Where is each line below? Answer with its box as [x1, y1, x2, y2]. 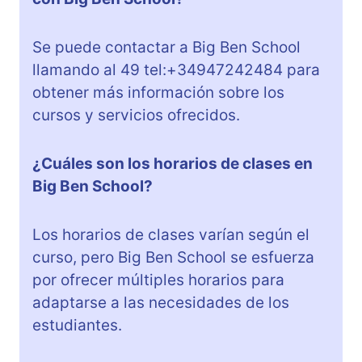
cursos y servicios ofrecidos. [32, 105, 240, 124]
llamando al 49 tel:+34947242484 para [32, 60, 320, 79]
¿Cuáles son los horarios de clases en [32, 154, 313, 173]
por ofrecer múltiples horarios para [32, 270, 284, 289]
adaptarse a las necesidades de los [32, 293, 289, 312]
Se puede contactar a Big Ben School [32, 37, 301, 57]
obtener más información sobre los [32, 82, 284, 102]
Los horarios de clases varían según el [32, 225, 309, 244]
